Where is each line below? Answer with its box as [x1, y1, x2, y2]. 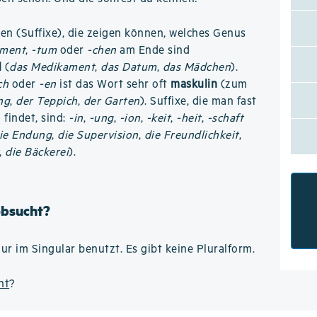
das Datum [100, 61, 157, 74]
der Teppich [16, 95, 78, 108]
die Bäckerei [5, 146, 69, 159]
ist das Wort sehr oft [56, 78, 171, 91]
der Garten [83, 95, 140, 108]
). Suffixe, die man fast [139, 95, 257, 108]
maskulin [171, 78, 218, 91]
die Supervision [57, 129, 139, 142]
